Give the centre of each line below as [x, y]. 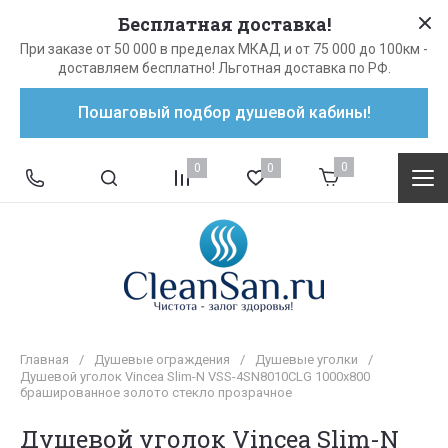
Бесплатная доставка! [224, 24]
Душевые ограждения [162, 359]
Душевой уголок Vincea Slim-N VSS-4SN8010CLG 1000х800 [195, 376]
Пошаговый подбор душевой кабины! [224, 112]
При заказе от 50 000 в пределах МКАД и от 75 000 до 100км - [224, 49]
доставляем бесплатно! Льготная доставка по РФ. [224, 68]
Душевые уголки [306, 359]
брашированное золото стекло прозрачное [156, 392]
